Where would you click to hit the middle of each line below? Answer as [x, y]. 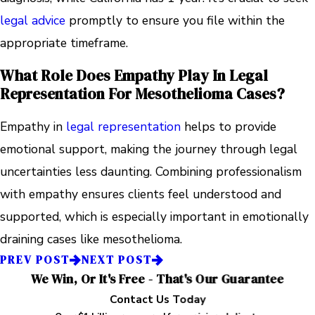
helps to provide [229, 127]
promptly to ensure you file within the [175, 21]
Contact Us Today [157, 300]
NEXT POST [116, 260]
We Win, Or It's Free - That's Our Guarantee [157, 279]
